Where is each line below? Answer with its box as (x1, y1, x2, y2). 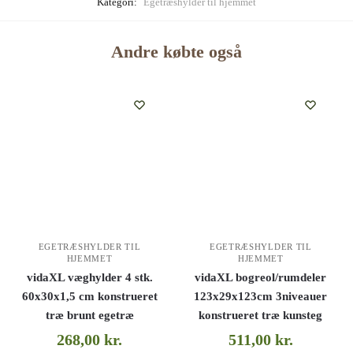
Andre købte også (111, 42, 242, 62)
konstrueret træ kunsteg (199, 309, 323, 322)
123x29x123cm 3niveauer (194, 290, 328, 303)
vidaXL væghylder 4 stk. (26, 271, 153, 284)
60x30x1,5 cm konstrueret (21, 290, 158, 303)
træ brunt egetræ (45, 309, 134, 322)
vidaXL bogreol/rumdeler (195, 271, 327, 284)
